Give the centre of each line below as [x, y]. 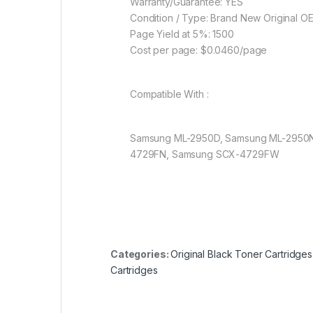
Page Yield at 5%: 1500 [182, 34]
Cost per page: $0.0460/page [199, 50]
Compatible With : [169, 94]
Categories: [141, 254]
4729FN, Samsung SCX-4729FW [205, 154]
